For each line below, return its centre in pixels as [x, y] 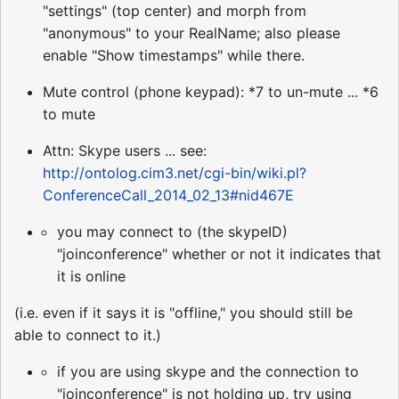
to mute [69, 114]
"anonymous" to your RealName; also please [191, 33]
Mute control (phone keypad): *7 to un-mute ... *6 [211, 91]
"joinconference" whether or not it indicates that [219, 253]
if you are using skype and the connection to [208, 371]
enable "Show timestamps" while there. [174, 55]
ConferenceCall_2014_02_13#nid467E [168, 195]
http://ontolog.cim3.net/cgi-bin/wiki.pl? [175, 172]
